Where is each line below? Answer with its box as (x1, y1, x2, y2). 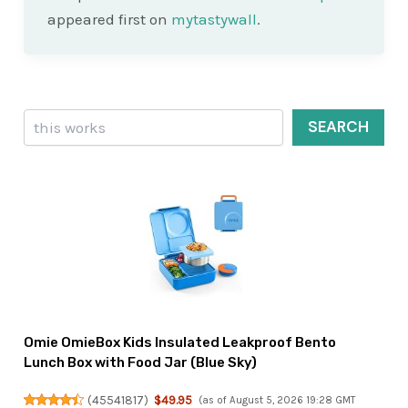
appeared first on (46, 9, 171, 28)
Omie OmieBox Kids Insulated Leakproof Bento (24, 334, 337, 352)
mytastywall (170, 9, 257, 28)
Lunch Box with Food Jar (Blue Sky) (24, 354, 258, 372)
